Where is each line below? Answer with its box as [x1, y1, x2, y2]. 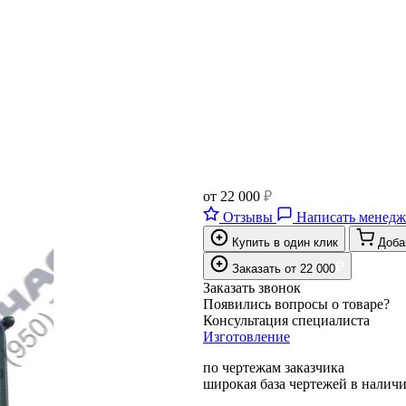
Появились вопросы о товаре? [203, 295, 390, 312]
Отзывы [223, 208, 273, 225]
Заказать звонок [203, 279, 301, 295]
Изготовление [203, 328, 290, 344]
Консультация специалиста [203, 312, 370, 328]
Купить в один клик [232, 235, 338, 249]
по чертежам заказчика [203, 359, 344, 375]
